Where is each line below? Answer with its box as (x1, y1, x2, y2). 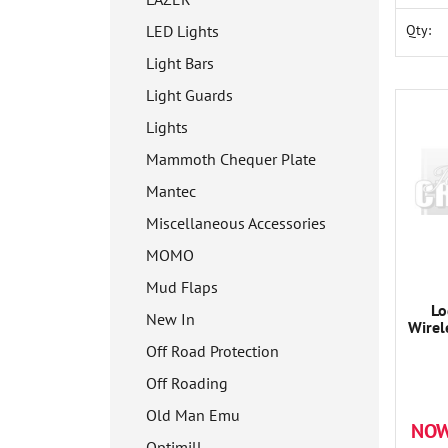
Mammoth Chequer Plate (146, 149, 316, 169)
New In (146, 309, 195, 329)
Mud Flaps (146, 277, 218, 297)
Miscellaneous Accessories (146, 213, 326, 233)
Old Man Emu (146, 405, 240, 425)
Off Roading (146, 373, 228, 393)
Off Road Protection (146, 341, 279, 361)
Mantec (146, 181, 196, 201)
